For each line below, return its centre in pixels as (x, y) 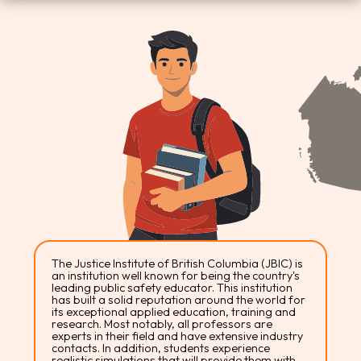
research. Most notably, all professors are (162, 324)
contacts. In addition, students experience (161, 348)
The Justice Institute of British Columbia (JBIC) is (178, 263)
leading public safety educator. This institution (172, 287)
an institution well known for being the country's (176, 275)
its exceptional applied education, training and (174, 311)
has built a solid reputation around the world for (179, 299)
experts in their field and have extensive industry (178, 336)
